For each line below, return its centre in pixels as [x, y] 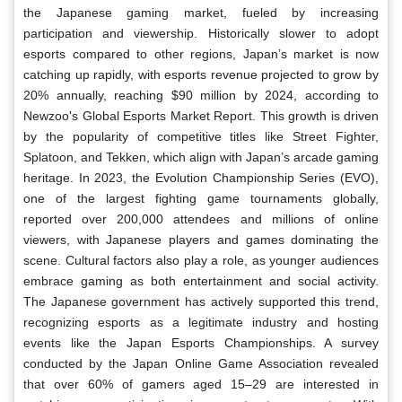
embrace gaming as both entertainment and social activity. [201, 280]
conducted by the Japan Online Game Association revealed [201, 363]
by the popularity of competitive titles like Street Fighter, [201, 136]
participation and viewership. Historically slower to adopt [201, 33]
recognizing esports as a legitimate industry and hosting [201, 322]
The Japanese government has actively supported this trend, [201, 301]
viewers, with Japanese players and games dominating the [201, 239]
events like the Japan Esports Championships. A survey [201, 342]
